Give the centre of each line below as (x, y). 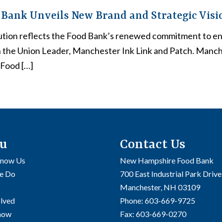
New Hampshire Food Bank (167, 161)
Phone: (132, 201)
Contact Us (153, 145)
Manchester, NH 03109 (160, 187)
